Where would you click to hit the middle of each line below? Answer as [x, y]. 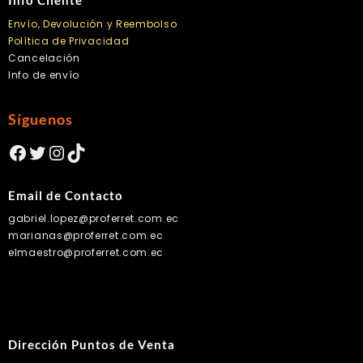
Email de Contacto [66, 195]
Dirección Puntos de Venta [92, 345]
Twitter [61, 152]
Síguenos [41, 119]
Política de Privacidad [69, 41]
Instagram [100, 152]
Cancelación [44, 58]
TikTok [97, 152]
